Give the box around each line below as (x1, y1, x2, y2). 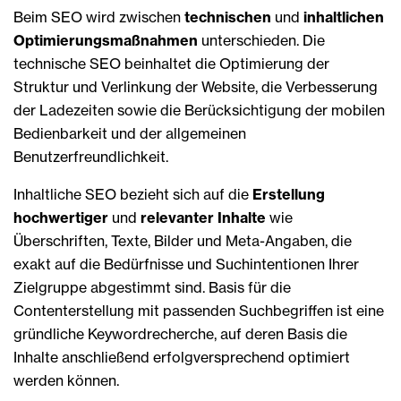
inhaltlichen (303, 7, 384, 26)
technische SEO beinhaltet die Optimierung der (13, 54, 329, 73)
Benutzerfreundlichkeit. (13, 147, 168, 166)
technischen (184, 7, 275, 26)
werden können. (13, 371, 119, 389)
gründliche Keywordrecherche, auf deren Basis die (13, 324, 347, 343)
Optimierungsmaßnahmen (13, 30, 198, 49)
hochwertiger (13, 208, 112, 226)
